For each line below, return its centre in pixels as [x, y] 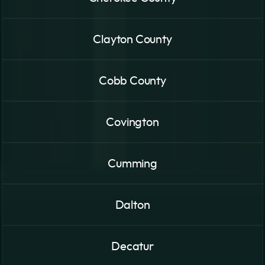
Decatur [132, 247]
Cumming [132, 164]
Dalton [132, 206]
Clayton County [132, 40]
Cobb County [132, 81]
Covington [132, 123]
